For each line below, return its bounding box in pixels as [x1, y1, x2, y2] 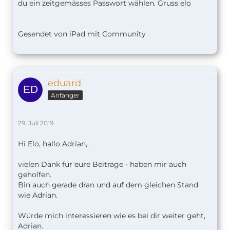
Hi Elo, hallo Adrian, [18, 139, 87, 149]
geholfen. [18, 170, 51, 180]
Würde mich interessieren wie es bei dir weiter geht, [18, 211, 205, 221]
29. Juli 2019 [18, 119, 53, 127]
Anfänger [51, 91, 80, 100]
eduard [48, 78, 81, 89]
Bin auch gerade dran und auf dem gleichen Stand [18, 180, 198, 190]
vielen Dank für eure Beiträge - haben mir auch [18, 160, 186, 169]
